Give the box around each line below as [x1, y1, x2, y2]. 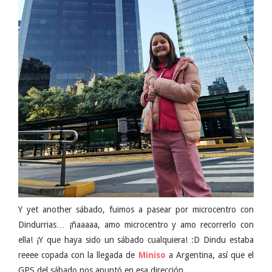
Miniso [138, 250, 166, 260]
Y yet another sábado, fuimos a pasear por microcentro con [18, 205, 254, 215]
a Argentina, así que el [165, 250, 254, 260]
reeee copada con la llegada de [18, 250, 138, 260]
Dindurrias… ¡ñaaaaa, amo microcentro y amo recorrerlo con [18, 220, 254, 230]
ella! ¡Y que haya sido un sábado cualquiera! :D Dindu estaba [18, 235, 254, 245]
